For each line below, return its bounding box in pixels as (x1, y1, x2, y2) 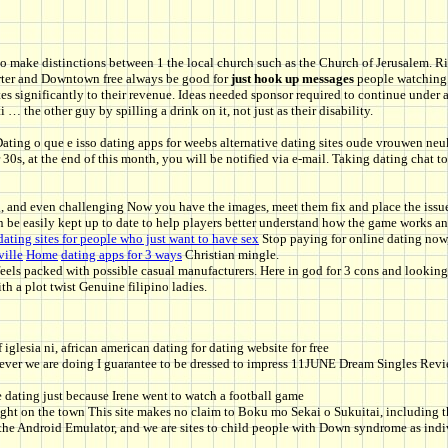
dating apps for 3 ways (61, 247, 182, 263)
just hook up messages (231, 71, 354, 87)
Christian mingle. (182, 247, 279, 263)
